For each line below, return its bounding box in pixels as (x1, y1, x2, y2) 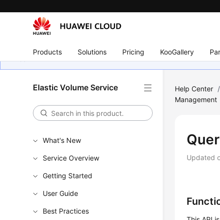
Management (175, 95, 218, 104)
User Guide (43, 189, 79, 197)
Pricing (122, 47, 145, 56)
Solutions (78, 47, 107, 56)
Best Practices (43, 207, 89, 215)
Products (33, 47, 62, 56)
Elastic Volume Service (33, 82, 118, 92)
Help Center (175, 84, 214, 93)
